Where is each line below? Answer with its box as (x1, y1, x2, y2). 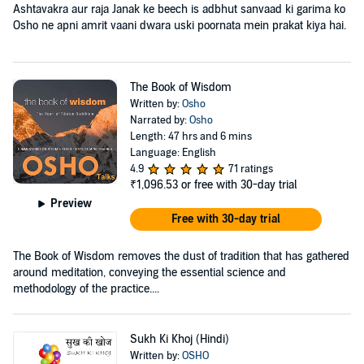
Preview (50, 196, 93, 210)
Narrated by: (129, 114, 189, 127)
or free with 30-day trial (180, 178, 297, 192)
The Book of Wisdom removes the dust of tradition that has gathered (13, 249, 349, 263)
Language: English (129, 146, 216, 159)
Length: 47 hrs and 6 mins (129, 130, 252, 143)
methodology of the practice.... (13, 282, 159, 296)
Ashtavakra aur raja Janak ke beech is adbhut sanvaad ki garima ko (13, 2, 345, 16)
